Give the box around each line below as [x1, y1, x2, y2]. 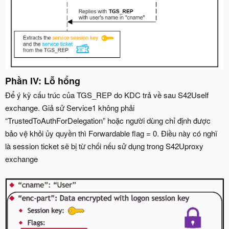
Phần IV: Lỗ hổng [5, 74, 80, 88]
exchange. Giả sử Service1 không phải [5, 102, 134, 113]
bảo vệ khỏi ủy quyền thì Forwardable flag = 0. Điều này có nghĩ [5, 128, 217, 139]
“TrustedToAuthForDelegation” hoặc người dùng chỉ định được [5, 115, 211, 126]
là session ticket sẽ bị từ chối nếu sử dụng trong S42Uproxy [5, 141, 203, 152]
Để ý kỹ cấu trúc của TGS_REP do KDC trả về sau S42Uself [5, 89, 209, 101]
